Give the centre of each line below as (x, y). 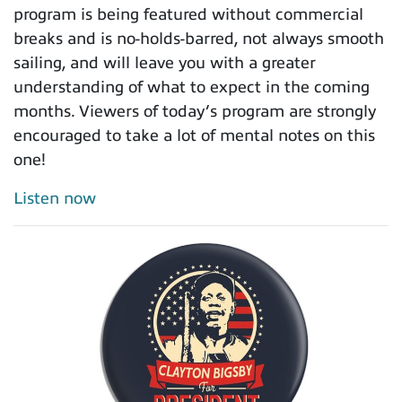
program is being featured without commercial (188, 14)
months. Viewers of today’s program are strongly (195, 111)
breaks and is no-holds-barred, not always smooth (199, 38)
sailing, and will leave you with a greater (165, 62)
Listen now (55, 198)
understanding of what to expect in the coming (192, 87)
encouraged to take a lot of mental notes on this (194, 135)
